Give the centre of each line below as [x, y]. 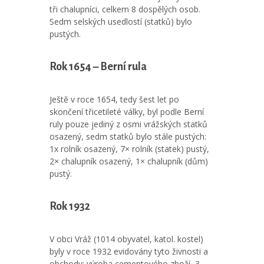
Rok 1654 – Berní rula [98, 67]
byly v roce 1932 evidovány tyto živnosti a [129, 251]
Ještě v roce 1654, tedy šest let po [114, 99]
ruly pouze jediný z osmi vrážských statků [128, 124]
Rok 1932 [70, 206]
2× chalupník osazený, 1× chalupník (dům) [129, 161]
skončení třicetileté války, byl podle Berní [127, 112]
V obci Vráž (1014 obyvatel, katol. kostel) [126, 239]
